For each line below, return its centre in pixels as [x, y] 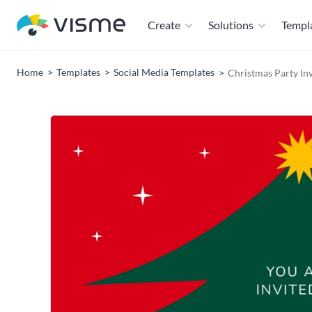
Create [164, 25]
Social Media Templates [164, 72]
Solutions [231, 25]
